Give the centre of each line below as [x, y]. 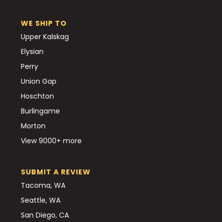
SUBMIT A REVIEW [56, 172]
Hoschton [37, 96]
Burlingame [40, 111]
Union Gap [39, 81]
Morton [33, 126]
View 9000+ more [51, 140]
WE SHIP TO [44, 23]
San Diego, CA [45, 215]
